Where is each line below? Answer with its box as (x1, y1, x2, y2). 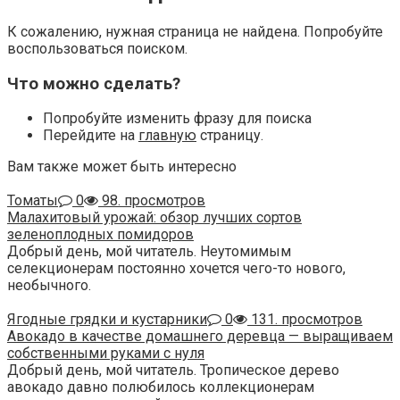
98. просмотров (98, 192, 205, 210)
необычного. (7, 277, 91, 295)
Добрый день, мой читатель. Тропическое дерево (7, 362, 339, 379)
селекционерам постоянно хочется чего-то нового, (7, 260, 346, 278)
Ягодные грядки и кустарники (7, 311, 207, 329)
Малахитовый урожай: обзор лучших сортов (7, 209, 302, 227)
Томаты (7, 192, 58, 210)
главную (138, 127, 196, 145)
